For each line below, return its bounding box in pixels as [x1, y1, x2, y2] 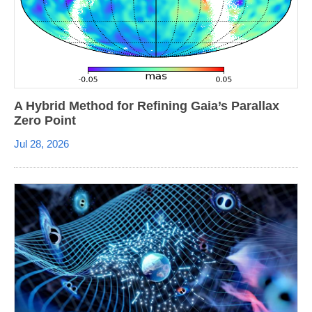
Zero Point [14, 113, 76, 127]
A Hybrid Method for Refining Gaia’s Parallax [14, 98, 279, 113]
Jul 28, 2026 [14, 137, 69, 150]
